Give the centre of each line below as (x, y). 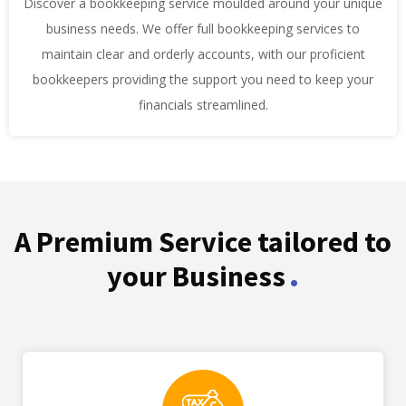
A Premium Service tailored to (203, 242)
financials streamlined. (203, 105)
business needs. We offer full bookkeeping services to (203, 29)
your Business (196, 277)
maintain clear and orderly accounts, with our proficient (203, 54)
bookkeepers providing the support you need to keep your (203, 80)
